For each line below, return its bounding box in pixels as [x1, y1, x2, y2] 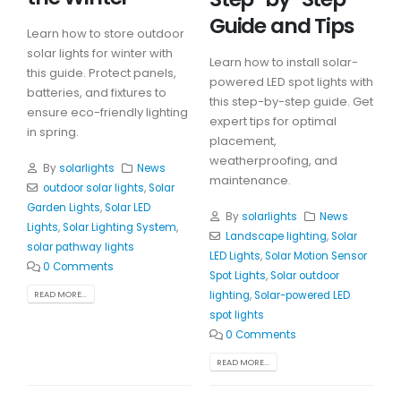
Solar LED [105, 200, 150, 216]
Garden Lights [27, 200, 100, 216]
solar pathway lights [27, 240, 134, 255]
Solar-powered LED [254, 288, 350, 303]
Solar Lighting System [63, 220, 176, 235]
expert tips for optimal [209, 112, 337, 130]
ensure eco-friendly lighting [27, 103, 188, 121]
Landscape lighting [225, 229, 327, 244]
